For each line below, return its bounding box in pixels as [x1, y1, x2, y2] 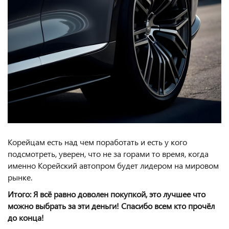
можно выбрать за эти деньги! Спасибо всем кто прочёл [8, 200, 215, 212]
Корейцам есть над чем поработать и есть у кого [8, 136, 187, 148]
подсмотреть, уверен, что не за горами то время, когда [8, 148, 209, 159]
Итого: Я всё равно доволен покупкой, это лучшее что [8, 189, 205, 200]
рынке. [8, 172, 32, 183]
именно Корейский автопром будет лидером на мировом [8, 160, 219, 171]
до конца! [8, 212, 44, 223]
